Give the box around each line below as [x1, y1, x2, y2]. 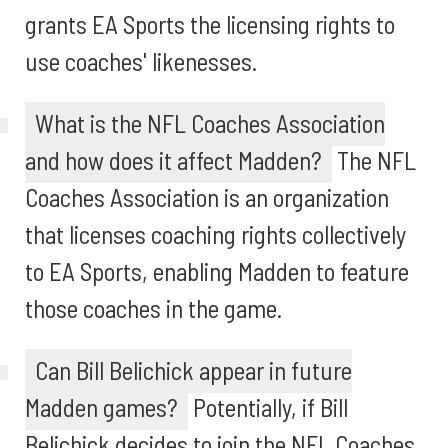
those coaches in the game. [25, 293, 282, 323]
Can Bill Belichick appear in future [35, 355, 352, 385]
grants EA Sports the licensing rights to [25, 9, 395, 39]
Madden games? [25, 392, 178, 422]
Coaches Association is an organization [25, 182, 389, 212]
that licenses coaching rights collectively [25, 219, 406, 249]
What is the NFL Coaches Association [35, 108, 385, 138]
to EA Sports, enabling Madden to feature [25, 256, 409, 286]
